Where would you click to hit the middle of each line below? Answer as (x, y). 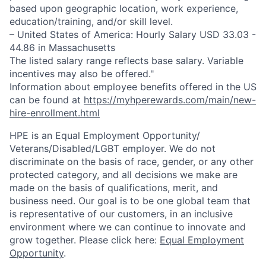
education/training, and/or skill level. (91, 21)
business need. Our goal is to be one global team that (130, 201)
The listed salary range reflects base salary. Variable (126, 61)
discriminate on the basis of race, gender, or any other (132, 161)
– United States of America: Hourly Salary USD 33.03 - (133, 34)
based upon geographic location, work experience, (124, 8)
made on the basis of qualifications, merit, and (114, 188)
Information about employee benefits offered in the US (133, 87)
